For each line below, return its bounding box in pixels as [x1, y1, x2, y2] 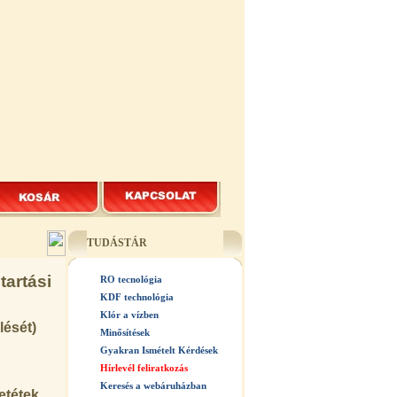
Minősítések [100, 327, 150, 338]
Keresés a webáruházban [100, 380, 206, 391]
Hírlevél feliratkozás [100, 362, 188, 373]
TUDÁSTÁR [87, 237, 147, 249]
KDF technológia [100, 292, 174, 302]
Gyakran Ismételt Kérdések [100, 345, 218, 355]
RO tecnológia [100, 274, 162, 284]
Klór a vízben [100, 309, 159, 320]
